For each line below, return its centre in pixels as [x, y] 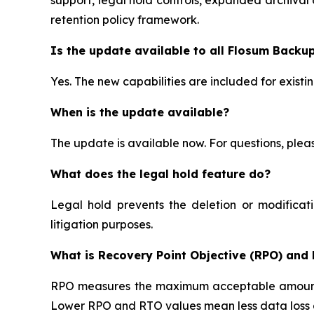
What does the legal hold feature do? [161, 173]
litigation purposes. [102, 224]
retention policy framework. [125, 19]
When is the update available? [140, 112]
